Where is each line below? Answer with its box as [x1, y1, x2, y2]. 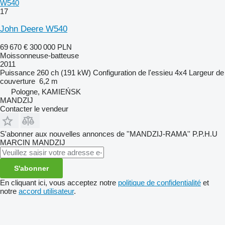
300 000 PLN [30, 42, 72, 51]
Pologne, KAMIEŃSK [11, 87, 81, 96]
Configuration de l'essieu [93, 68, 173, 77]
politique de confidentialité [118, 178, 201, 187]
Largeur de [189, 68, 224, 77]
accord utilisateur [19, 186, 74, 195]
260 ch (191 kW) [37, 68, 91, 77]
